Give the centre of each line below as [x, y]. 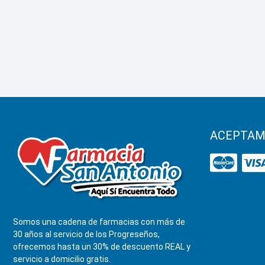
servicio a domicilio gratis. [62, 259]
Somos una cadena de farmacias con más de [99, 222]
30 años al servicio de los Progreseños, [86, 234]
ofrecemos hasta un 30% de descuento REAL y [102, 246]
